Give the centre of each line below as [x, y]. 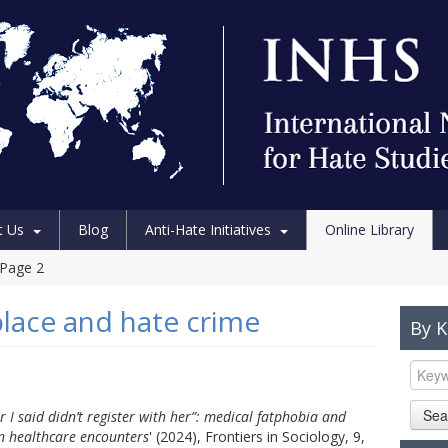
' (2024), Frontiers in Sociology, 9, [257, 436]
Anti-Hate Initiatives [208, 229]
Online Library [369, 229]
